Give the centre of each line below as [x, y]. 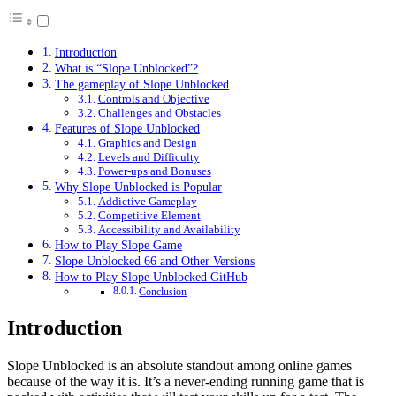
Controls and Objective [153, 98]
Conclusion [163, 292]
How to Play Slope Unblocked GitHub [151, 276]
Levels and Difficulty [148, 156]
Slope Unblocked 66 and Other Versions [154, 260]
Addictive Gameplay [147, 201]
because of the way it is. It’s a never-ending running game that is [186, 381]
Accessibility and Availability [169, 229]
